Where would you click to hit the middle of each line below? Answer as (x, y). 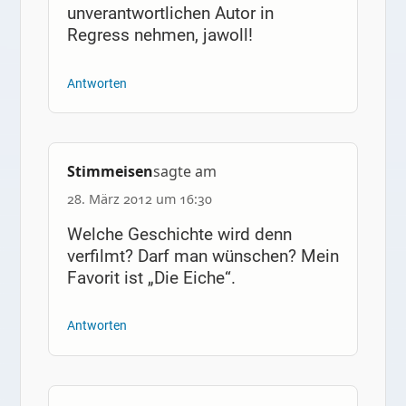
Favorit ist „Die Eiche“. (151, 277)
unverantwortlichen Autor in (170, 14)
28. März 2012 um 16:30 (139, 198)
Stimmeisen (110, 172)
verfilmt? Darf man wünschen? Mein (203, 256)
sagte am (184, 172)
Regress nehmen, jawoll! (159, 35)
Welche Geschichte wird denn (179, 234)
